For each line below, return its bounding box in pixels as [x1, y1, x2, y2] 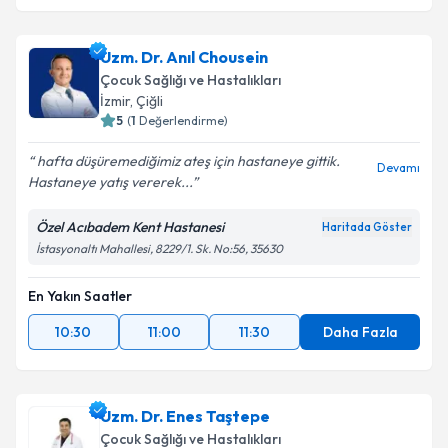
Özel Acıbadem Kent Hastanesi [36, 218, 224, 236]
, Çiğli [130, 92, 163, 110]
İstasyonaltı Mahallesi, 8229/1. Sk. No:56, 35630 [36, 241, 283, 256]
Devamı [377, 160, 420, 175]
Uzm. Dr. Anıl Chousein [100, 47, 268, 67]
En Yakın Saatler [28, 287, 132, 305]
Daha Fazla [322, 323, 398, 341]
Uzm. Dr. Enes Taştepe [100, 406, 270, 426]
